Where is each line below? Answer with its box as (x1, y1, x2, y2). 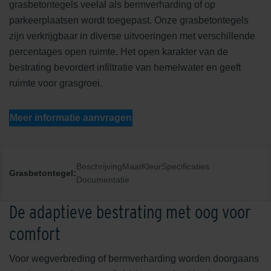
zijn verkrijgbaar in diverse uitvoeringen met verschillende (9, 30, 255, 41)
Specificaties (162, 161, 209, 171)
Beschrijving (76, 161, 122, 171)
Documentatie (76, 174, 129, 184)
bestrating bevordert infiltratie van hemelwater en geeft (9, 62, 241, 73)
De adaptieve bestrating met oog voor (9, 201, 251, 222)
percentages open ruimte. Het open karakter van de (9, 46, 228, 57)
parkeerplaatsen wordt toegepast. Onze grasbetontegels (9, 15, 249, 25)
